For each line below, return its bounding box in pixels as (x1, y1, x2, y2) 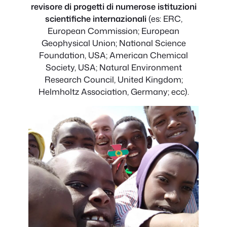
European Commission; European (48, 24, 179, 36)
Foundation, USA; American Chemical (39, 49, 188, 61)
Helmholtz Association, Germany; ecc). (38, 85, 189, 97)
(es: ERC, (148, 12, 182, 24)
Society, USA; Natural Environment (45, 61, 182, 73)
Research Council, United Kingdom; (44, 73, 183, 85)
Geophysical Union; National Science (41, 36, 186, 49)
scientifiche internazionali (45, 12, 148, 24)
